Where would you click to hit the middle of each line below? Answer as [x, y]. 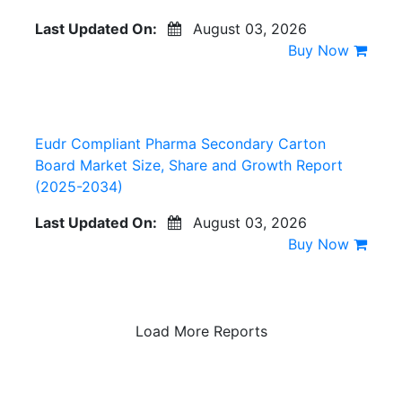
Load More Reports [201, 331]
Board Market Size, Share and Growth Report [189, 165]
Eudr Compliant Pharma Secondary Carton [180, 143]
